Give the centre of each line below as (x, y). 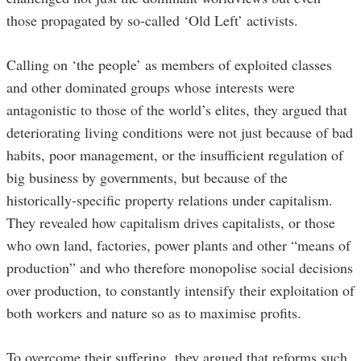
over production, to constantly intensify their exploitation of (180, 290)
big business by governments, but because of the (147, 178)
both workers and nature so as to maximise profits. (154, 313)
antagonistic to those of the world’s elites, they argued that (177, 110)
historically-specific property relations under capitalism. (170, 200)
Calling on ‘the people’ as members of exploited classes (169, 65)
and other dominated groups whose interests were (151, 87)
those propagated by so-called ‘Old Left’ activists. (152, 21)
